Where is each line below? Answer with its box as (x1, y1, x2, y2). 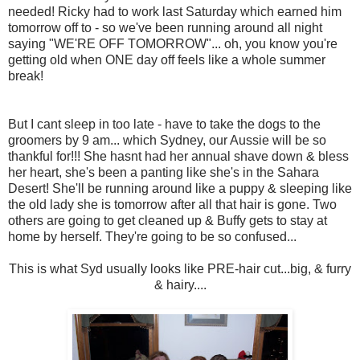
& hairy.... (153, 278, 207, 292)
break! (8, 69, 43, 84)
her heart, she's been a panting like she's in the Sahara (8, 166, 319, 180)
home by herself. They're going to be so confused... (8, 230, 297, 244)
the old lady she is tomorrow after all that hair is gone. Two (8, 198, 337, 212)
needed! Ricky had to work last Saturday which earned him (8, 5, 342, 19)
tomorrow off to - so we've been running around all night (8, 21, 322, 35)
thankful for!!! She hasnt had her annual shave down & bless (8, 149, 349, 164)
